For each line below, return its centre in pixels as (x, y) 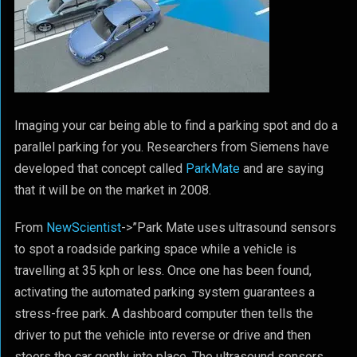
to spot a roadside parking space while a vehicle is (155, 249)
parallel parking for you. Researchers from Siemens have (171, 147)
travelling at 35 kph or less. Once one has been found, (163, 271)
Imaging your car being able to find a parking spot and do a (176, 126)
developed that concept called (100, 169)
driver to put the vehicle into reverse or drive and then (162, 335)
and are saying (281, 169)
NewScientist (83, 228)
